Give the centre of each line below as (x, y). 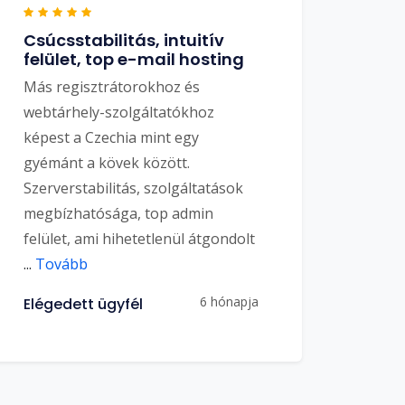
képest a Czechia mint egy (111, 137)
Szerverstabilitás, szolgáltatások (133, 188)
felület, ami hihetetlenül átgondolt (139, 238)
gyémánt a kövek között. (107, 162)
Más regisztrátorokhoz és (112, 86)
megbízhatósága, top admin (118, 213)
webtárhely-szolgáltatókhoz (119, 112)
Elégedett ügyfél (83, 304)
